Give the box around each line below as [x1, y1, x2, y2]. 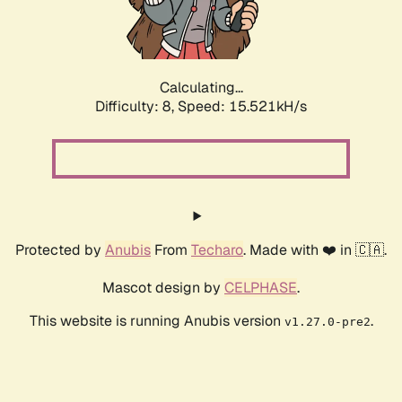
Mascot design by [102, 278, 224, 298]
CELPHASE [224, 278, 297, 298]
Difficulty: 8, [95, 97, 178, 117]
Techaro [191, 240, 243, 260]
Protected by [15, 240, 105, 260]
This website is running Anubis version [29, 311, 284, 331]
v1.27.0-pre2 [284, 315, 371, 329]
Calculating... [159, 78, 243, 98]
